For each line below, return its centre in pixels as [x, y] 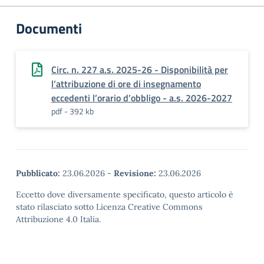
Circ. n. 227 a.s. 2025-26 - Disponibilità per [140, 70]
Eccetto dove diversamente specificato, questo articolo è [125, 194]
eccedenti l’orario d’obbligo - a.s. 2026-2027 [142, 98]
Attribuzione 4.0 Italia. [58, 219]
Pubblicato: [38, 173]
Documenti [49, 28]
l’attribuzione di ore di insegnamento [126, 84]
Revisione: [135, 173]
